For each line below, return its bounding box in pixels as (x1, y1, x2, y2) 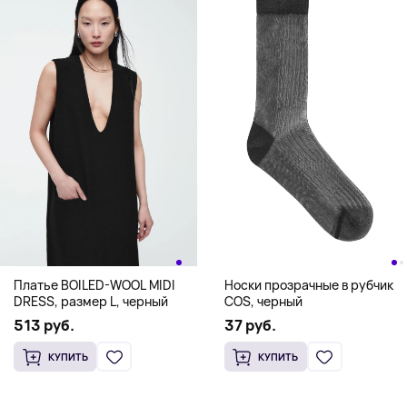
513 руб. (14, 315, 74, 336)
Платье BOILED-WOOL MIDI (14, 276, 175, 294)
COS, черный (223, 293, 303, 311)
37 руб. (223, 315, 276, 336)
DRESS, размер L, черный (14, 293, 168, 311)
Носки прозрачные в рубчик (223, 276, 393, 294)
